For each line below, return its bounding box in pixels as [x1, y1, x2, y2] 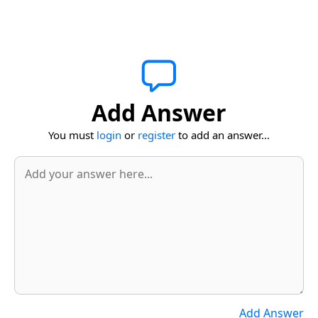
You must [48, 128, 97, 142]
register [138, 128, 175, 142]
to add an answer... [175, 128, 270, 142]
